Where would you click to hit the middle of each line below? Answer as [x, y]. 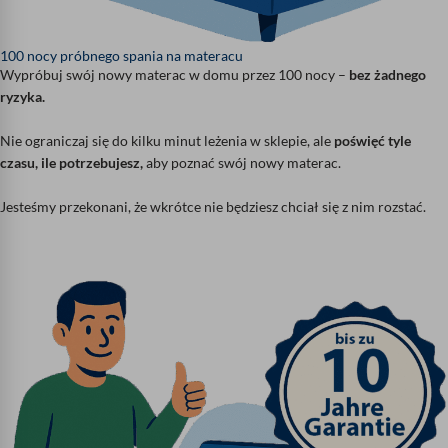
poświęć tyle [372, 141]
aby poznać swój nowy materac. [242, 163]
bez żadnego [386, 75]
